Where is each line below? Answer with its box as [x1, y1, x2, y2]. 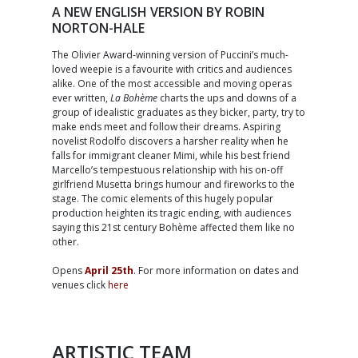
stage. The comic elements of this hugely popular [52, 191, 274, 205]
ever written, [52, 90, 109, 105]
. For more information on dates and [133, 263, 300, 277]
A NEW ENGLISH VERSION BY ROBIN [52, 2, 265, 21]
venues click [52, 277, 109, 292]
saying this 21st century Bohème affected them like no [52, 220, 296, 234]
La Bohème [108, 90, 161, 105]
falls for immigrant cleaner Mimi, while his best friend [52, 148, 291, 162]
